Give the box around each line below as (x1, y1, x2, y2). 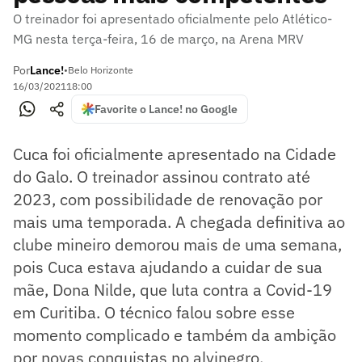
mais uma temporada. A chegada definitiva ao (13, 211, 345, 233)
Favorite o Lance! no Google (95, 102, 238, 116)
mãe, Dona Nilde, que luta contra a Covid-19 (13, 279, 332, 301)
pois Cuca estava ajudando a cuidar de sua (13, 256, 322, 278)
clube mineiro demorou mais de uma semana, (13, 234, 342, 255)
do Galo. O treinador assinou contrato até (13, 166, 310, 187)
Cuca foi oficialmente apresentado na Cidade (13, 143, 336, 165)
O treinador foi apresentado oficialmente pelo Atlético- (13, 11, 332, 27)
